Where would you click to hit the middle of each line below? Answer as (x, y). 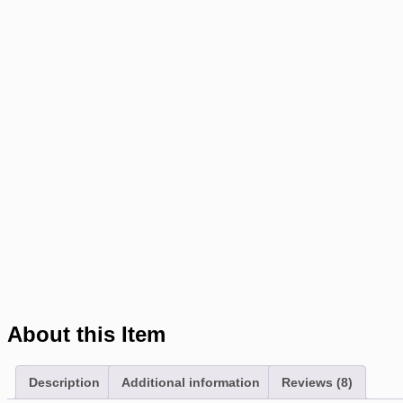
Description (64, 382)
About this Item (86, 334)
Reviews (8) (317, 382)
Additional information (191, 382)
